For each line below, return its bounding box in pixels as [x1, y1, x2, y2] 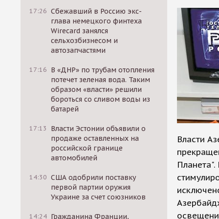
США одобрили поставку [51, 173, 136, 182]
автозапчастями [51, 46, 106, 55]
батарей [51, 105, 79, 113]
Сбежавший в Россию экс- [51, 7, 142, 16]
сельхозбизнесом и [51, 36, 118, 45]
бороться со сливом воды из [51, 95, 151, 104]
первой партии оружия [51, 183, 131, 192]
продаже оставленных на [51, 134, 139, 143]
